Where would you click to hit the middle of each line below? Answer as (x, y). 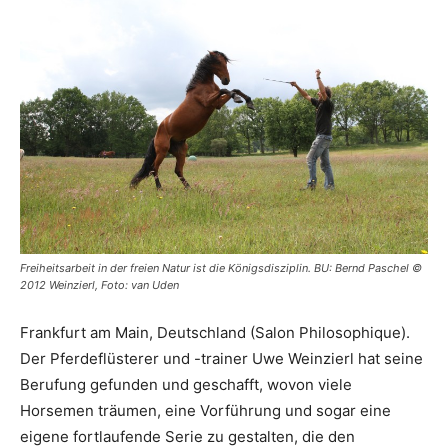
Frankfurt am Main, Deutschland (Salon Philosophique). (215, 332)
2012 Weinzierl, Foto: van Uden (99, 284)
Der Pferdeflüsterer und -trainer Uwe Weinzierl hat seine (221, 358)
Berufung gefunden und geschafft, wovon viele (186, 384)
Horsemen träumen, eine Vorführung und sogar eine (205, 410)
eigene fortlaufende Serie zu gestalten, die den (187, 436)
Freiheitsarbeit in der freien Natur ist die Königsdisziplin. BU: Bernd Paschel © (221, 267)
